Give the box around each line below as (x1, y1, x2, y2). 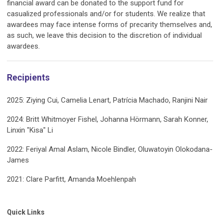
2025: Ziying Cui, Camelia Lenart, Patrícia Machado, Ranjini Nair (7, 96, 208, 105)
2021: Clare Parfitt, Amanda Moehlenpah (7, 175, 136, 184)
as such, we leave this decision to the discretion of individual (7, 31, 202, 40)
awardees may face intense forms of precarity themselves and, (7, 20, 212, 29)
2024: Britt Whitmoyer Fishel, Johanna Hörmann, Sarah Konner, (7, 115, 208, 124)
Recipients (7, 72, 50, 82)
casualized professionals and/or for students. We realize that (7, 9, 205, 18)
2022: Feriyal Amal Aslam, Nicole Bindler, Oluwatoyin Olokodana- (7, 145, 213, 154)
